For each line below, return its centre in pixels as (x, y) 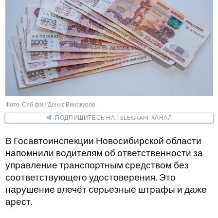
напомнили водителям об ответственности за (104, 153)
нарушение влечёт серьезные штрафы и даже (106, 190)
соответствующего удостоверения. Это (90, 177)
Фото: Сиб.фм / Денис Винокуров (50, 105)
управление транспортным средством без (97, 165)
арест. (19, 202)
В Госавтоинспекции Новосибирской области (103, 141)
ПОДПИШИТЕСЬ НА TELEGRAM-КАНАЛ (114, 118)
